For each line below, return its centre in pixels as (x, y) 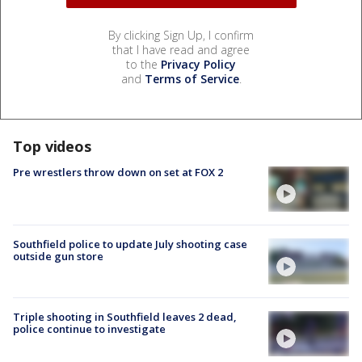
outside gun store (58, 257)
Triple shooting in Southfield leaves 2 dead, (125, 316)
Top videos (52, 147)
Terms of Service (192, 79)
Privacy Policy (198, 65)
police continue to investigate (89, 328)
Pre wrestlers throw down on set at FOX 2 (118, 173)
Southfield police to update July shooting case (130, 244)
